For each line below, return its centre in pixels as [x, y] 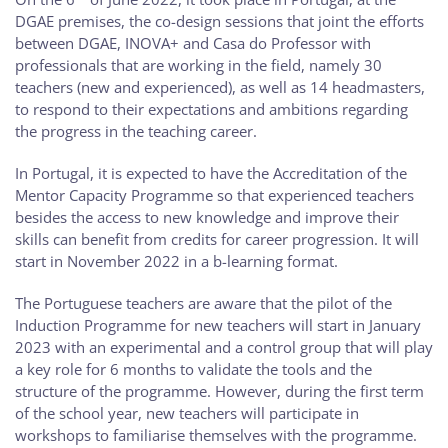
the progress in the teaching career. [136, 130]
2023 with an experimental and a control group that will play [224, 346]
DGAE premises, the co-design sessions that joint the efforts [219, 20]
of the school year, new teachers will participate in [187, 412]
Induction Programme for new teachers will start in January [218, 324]
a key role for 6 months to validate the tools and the [193, 368]
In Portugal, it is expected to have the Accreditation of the [211, 172]
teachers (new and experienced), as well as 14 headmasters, [220, 86]
